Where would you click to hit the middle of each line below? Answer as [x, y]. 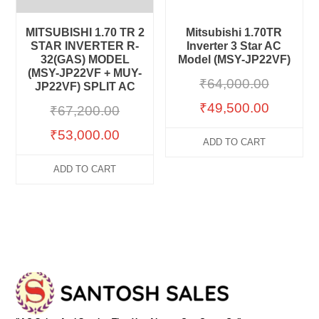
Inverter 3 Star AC [234, 46]
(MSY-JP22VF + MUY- [85, 73]
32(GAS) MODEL [85, 59]
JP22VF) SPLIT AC [85, 86]
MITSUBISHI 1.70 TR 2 [85, 32]
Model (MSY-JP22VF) [234, 59]
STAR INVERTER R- [85, 46]
